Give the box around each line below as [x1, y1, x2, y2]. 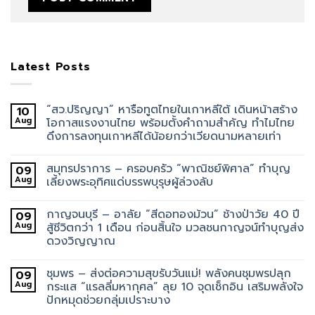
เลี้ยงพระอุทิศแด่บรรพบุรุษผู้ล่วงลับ [46, 174, 213, 191]
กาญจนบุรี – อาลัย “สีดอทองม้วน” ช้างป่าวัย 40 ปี [46, 206, 300, 224]
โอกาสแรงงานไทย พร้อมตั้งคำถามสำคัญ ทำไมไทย [46, 115, 295, 132]
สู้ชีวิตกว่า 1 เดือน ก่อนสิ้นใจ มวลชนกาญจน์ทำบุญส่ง [46, 219, 304, 237]
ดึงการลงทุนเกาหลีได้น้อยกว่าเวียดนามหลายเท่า [46, 128, 281, 146]
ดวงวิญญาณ [46, 233, 115, 250]
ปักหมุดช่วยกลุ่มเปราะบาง [46, 292, 170, 309]
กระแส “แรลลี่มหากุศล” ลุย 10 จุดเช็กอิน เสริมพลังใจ [46, 278, 303, 296]
